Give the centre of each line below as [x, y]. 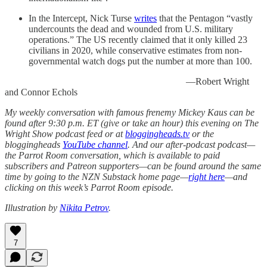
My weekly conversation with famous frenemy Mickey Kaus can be [130, 112]
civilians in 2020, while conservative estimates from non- [135, 50]
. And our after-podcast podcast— [191, 144]
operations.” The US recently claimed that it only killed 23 [138, 39]
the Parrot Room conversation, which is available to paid [112, 155]
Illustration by [32, 207]
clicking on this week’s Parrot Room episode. [89, 187]
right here [207, 176]
